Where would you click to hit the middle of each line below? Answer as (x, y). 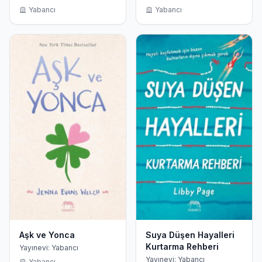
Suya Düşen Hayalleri (190, 235)
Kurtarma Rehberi (182, 247)
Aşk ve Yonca (47, 235)
